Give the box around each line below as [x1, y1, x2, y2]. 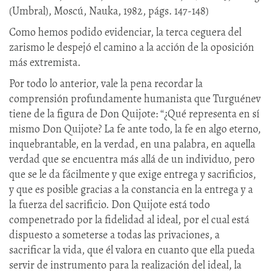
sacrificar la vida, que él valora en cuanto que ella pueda [9, 242, 255, 257]
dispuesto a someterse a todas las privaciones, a [9, 227, 220, 242]
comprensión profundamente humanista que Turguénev [9, 91, 261, 106]
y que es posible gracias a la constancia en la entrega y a [9, 181, 253, 197]
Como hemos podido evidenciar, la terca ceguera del [9, 24, 241, 39]
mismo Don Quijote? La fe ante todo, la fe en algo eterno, [9, 121, 261, 136]
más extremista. [9, 54, 80, 70]
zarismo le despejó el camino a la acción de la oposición [9, 39, 254, 54]
